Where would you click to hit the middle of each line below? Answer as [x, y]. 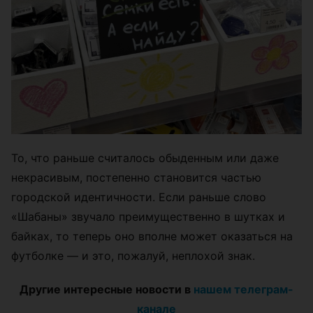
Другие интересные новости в [107, 289]
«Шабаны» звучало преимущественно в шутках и [148, 216]
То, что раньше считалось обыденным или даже [145, 158]
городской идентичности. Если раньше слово [139, 197]
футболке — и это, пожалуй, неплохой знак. [133, 255]
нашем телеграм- [243, 289]
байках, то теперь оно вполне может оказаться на [152, 236]
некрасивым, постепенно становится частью [136, 177]
